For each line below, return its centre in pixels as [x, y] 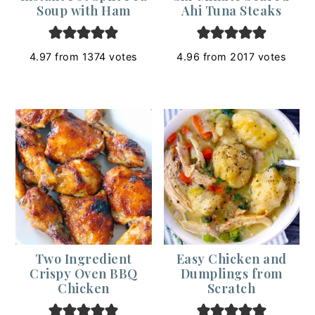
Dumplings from [231, 273]
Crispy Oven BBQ [84, 273]
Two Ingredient [83, 258]
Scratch [231, 288]
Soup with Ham [84, 10]
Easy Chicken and [231, 258]
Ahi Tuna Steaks [231, 10]
